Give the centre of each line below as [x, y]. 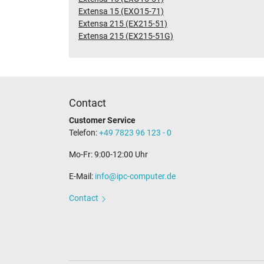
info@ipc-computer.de [135, 176]
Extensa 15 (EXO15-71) [121, 11]
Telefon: [84, 133]
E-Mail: [82, 176]
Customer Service [102, 121]
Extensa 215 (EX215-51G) [126, 36]
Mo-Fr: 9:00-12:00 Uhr [108, 155]
